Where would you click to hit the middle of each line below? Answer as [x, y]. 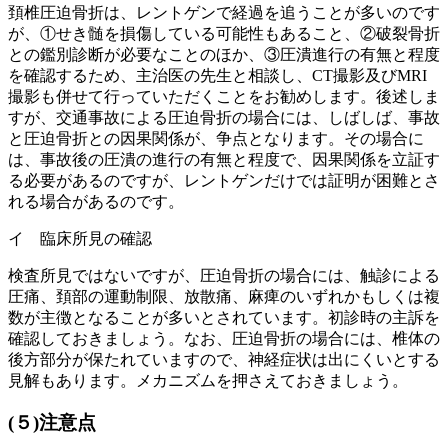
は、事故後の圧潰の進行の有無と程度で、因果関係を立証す [224, 159]
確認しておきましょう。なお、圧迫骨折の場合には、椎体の [224, 338]
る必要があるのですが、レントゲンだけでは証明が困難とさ [224, 180]
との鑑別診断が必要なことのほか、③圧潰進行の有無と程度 [224, 54]
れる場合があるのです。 [96, 201]
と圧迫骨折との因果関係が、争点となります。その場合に [216, 138]
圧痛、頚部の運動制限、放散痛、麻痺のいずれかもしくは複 [224, 296]
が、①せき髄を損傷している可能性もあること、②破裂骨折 [224, 33]
